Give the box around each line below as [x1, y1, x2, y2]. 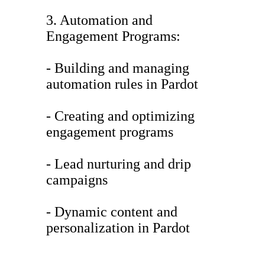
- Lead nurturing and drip [46, 156, 191, 172]
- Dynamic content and [46, 204, 177, 220]
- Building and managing [46, 60, 189, 76]
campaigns [46, 172, 108, 188]
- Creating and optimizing [46, 108, 195, 124]
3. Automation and [46, 12, 153, 28]
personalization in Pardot [46, 220, 190, 236]
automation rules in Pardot [46, 76, 198, 92]
